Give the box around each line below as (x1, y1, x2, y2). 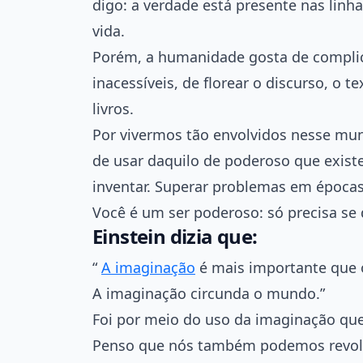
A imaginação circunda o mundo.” (92, 283, 325, 303)
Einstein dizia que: (92, 222, 258, 250)
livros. (92, 98, 134, 118)
